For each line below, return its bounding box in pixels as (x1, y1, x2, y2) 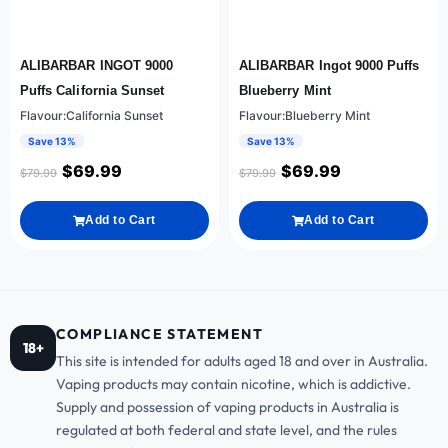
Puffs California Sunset (20, 83, 165, 99)
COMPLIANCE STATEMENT (56, 325, 263, 344)
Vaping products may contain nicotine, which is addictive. (56, 375, 411, 394)
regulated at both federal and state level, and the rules (56, 421, 397, 440)
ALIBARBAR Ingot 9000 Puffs (239, 58, 420, 74)
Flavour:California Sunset (20, 108, 163, 124)
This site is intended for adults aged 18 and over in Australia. (56, 352, 428, 371)
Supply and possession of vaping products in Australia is (56, 398, 399, 417)
